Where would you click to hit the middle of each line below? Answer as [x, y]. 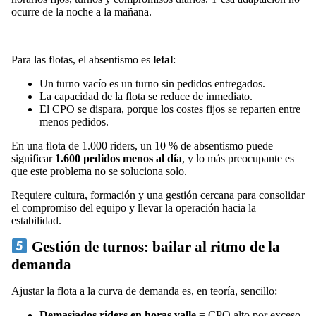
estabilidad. [36, 220]
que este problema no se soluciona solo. [99, 171]
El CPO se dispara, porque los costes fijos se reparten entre [170, 109]
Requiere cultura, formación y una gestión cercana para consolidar [158, 195]
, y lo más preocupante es [238, 158]
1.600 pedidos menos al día [119, 158]
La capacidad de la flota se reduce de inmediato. [146, 96]
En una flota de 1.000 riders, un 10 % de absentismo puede [142, 145]
